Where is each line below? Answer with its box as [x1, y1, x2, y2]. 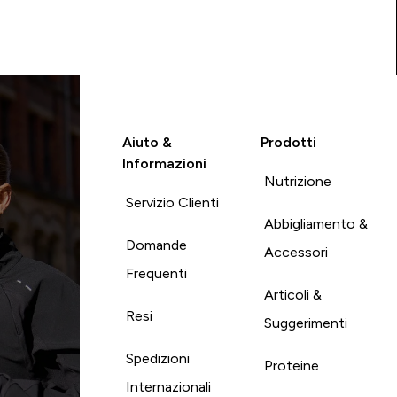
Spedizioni [125, 350, 190, 366]
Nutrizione [263, 173, 331, 189]
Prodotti [260, 134, 316, 150]
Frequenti [125, 265, 187, 281]
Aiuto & [121, 134, 172, 150]
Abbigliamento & [263, 215, 368, 231]
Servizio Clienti [125, 194, 219, 210]
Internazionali [125, 378, 211, 394]
